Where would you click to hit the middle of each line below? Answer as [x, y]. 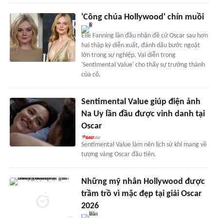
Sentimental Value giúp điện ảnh [141, 102]
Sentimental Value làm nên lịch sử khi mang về [144, 145]
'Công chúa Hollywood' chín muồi [142, 17]
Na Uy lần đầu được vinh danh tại [143, 114]
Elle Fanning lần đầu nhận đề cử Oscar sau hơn [144, 36]
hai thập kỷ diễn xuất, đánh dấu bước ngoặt [140, 45]
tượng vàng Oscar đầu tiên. [118, 154]
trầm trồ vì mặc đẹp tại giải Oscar [141, 194]
